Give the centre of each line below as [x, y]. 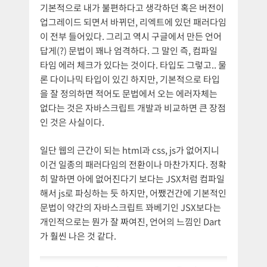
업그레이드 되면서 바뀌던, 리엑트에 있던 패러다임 [133, 22]
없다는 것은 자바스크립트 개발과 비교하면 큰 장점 [133, 108]
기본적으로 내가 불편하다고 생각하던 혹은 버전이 [132, 8]
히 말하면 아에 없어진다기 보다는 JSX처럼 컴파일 [132, 178]
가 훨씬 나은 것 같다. [78, 235]
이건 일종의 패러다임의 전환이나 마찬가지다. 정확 [133, 164]
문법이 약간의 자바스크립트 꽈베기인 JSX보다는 [131, 207]
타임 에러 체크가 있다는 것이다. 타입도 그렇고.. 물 [133, 65]
